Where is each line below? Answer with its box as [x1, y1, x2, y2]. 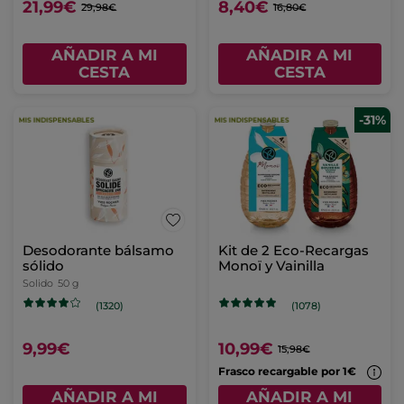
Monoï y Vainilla [217, 257, 325, 275]
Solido [23, 277, 53, 290]
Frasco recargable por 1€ [217, 364, 359, 379]
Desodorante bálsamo [23, 242, 174, 260]
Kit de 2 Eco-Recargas [217, 242, 369, 260]
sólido [23, 257, 64, 275]
